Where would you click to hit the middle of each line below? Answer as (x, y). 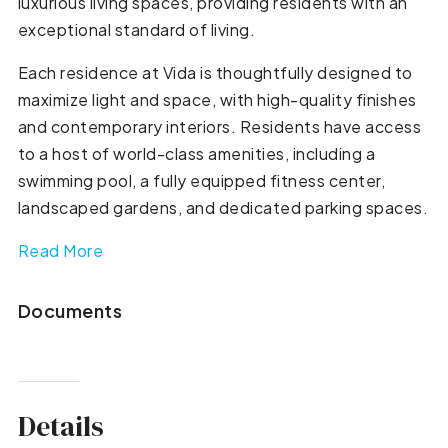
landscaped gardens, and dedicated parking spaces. (223, 207)
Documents (70, 310)
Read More (60, 250)
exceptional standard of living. (136, 29)
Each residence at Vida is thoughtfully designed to (215, 72)
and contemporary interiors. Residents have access (219, 126)
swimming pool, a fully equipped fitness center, (201, 180)
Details (60, 425)
